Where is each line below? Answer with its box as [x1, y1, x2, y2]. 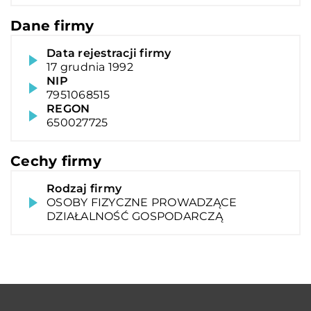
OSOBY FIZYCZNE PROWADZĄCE [47, 195, 237, 209]
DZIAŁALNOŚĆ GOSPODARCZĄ [47, 209, 223, 223]
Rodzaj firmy [47, 181, 121, 195]
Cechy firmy [10, 152, 101, 169]
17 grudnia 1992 [47, 60, 133, 74]
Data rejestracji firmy [47, 46, 171, 60]
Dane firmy [10, 17, 94, 34]
